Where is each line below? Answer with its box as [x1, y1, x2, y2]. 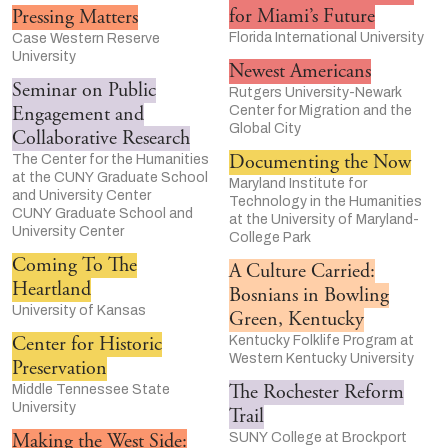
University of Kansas [12, 302, 147, 318]
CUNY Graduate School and [12, 205, 194, 221]
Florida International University [229, 29, 424, 45]
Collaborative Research [12, 125, 191, 151]
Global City [229, 120, 301, 136]
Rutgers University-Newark [229, 84, 402, 100]
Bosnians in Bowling [229, 282, 389, 308]
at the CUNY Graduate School [12, 169, 209, 185]
